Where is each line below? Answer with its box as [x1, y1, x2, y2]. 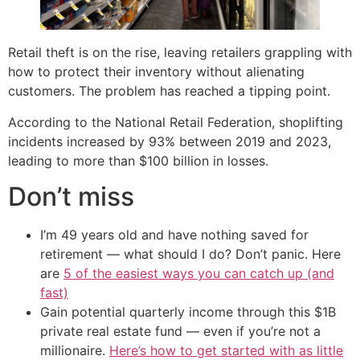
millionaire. [40, 342, 109, 358]
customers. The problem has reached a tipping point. [8, 83, 330, 100]
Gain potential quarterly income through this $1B [40, 303, 336, 320]
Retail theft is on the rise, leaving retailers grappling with [8, 44, 352, 61]
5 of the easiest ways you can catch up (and [63, 264, 334, 281]
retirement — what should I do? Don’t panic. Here [40, 245, 341, 262]
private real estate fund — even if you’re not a [40, 322, 321, 339]
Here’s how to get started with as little [109, 342, 343, 358]
